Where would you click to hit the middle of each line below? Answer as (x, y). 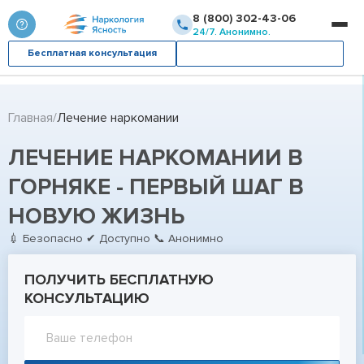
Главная (30, 118)
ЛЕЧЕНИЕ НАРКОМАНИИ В (156, 158)
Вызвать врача (260, 53)
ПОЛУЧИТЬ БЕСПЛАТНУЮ (119, 279)
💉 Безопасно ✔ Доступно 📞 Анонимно (116, 238)
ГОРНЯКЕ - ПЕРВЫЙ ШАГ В (156, 187)
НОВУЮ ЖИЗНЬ (96, 216)
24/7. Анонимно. (232, 32)
